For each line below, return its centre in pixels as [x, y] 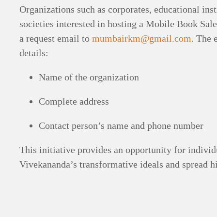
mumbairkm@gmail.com [142, 38]
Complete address [74, 101]
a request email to [56, 38]
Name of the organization [89, 77]
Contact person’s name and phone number [121, 125]
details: [34, 53]
